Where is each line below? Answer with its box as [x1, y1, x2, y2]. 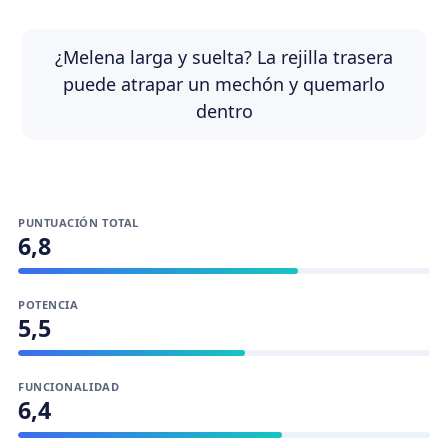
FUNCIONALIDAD [18, 379, 120, 394]
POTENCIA [18, 297, 79, 312]
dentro [195, 99, 253, 123]
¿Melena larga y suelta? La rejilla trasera [55, 45, 393, 69]
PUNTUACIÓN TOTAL [18, 215, 139, 230]
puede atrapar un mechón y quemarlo [63, 72, 385, 96]
